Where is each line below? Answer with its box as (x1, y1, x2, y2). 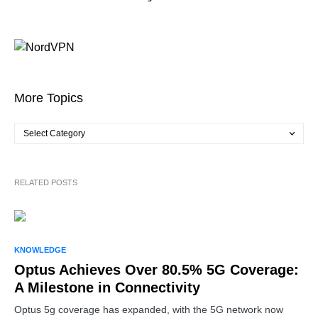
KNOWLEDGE (14, 245, 66, 254)
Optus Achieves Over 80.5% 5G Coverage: (14, 261, 299, 278)
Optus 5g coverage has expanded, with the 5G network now (14, 303, 283, 315)
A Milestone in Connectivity (14, 279, 200, 295)
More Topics (14, 90, 83, 105)
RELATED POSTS (14, 177, 77, 187)
